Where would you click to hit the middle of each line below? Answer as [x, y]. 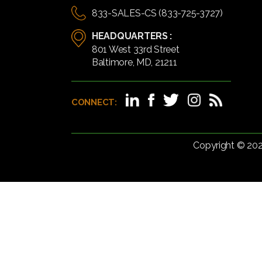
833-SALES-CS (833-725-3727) [157, 13]
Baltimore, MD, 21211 [135, 62]
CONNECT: [94, 102]
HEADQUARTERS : [132, 36]
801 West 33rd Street [136, 49]
